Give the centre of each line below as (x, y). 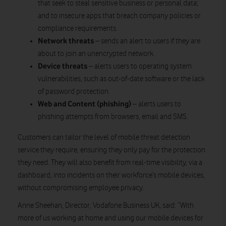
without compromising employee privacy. (81, 188)
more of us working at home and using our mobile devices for (110, 218)
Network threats (66, 41)
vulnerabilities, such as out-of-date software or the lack (121, 79)
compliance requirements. (78, 28)
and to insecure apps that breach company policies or (119, 16)
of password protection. (74, 91)
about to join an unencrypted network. (96, 53)
